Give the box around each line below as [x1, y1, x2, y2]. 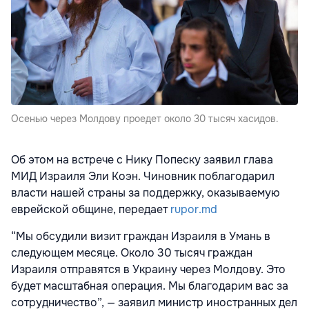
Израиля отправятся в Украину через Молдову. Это [11, 262, 286, 277]
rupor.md [170, 202, 217, 217]
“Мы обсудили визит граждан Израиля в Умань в [11, 229, 270, 244]
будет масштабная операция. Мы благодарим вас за [11, 279, 288, 294]
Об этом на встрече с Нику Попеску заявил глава [11, 152, 273, 168]
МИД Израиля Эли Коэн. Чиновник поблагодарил [11, 169, 275, 184]
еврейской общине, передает [11, 202, 170, 217]
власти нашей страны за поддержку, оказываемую [11, 186, 280, 201]
